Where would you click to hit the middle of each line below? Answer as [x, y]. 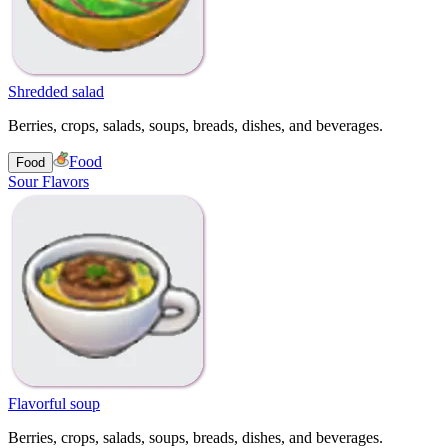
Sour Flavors [48, 181]
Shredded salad [56, 91]
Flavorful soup [54, 403]
